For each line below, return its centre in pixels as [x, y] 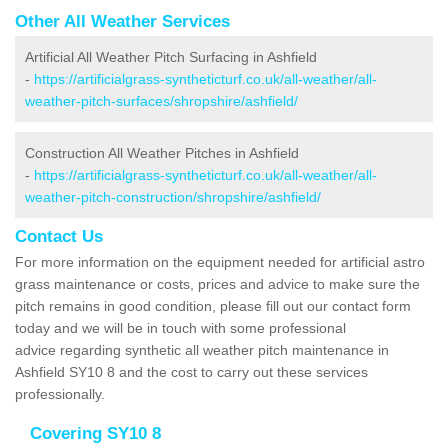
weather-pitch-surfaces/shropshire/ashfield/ [161, 100]
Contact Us [59, 236]
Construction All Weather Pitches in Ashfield [162, 152]
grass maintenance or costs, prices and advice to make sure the [217, 283]
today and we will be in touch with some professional [180, 327]
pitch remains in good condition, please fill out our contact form [213, 305]
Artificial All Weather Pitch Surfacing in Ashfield [171, 56]
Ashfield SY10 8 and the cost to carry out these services [191, 371]
